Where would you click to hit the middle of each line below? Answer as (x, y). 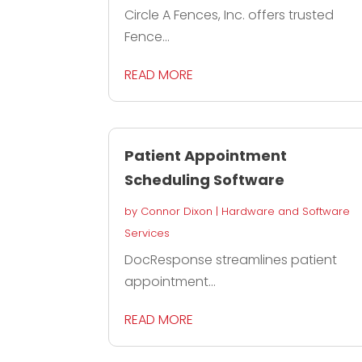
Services (147, 234)
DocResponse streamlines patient (231, 260)
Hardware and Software (286, 212)
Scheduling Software (205, 180)
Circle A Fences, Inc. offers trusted (229, 15)
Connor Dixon (177, 212)
